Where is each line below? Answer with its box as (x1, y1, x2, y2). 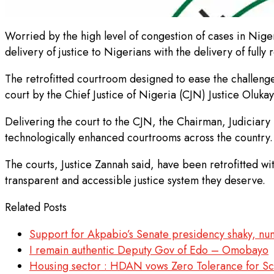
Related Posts (5, 199, 67, 216)
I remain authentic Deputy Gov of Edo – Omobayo (29, 242, 268, 259)
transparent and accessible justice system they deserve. (5, 172, 265, 189)
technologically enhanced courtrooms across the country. (5, 130, 273, 146)
